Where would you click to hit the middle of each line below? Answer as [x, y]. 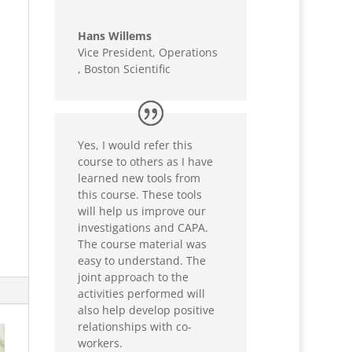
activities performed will [142, 294]
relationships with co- [135, 327]
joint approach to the [134, 277]
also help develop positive [147, 310]
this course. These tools [140, 195]
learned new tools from [139, 178]
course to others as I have [146, 162]
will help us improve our [142, 211]
